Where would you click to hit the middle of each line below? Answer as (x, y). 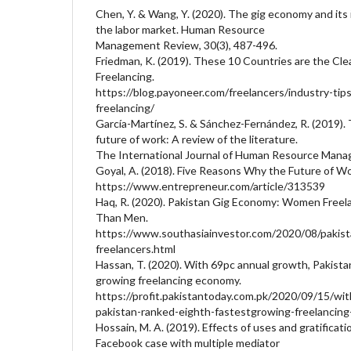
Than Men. (122, 217)
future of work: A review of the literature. (197, 139)
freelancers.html (136, 248)
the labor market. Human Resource (180, 29)
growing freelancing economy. (168, 280)
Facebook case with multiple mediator (188, 342)
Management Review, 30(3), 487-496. (186, 45)
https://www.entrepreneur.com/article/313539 (210, 186)
